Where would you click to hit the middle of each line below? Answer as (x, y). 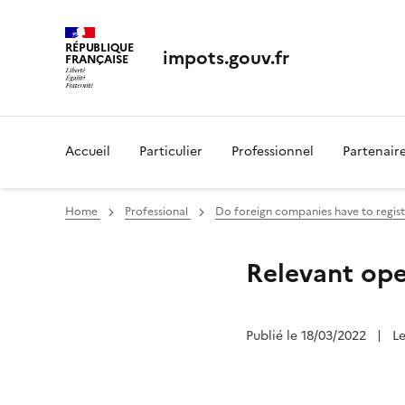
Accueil (88, 151)
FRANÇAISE (97, 59)
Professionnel (273, 151)
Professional (158, 212)
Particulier (171, 151)
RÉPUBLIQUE (99, 47)
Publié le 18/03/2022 (308, 336)
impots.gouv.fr (226, 58)
